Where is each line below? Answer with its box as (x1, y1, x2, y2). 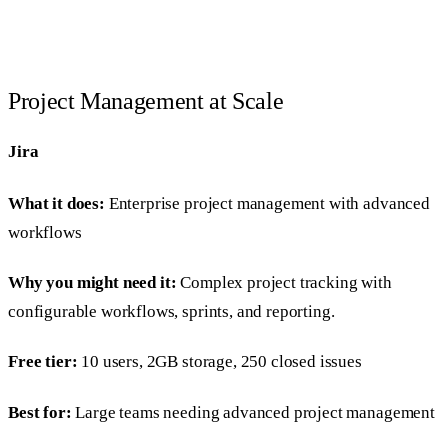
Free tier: (8, 352, 78, 372)
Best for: (8, 402, 72, 422)
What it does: (8, 193, 105, 213)
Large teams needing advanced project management (71, 402, 435, 422)
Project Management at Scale (8, 87, 284, 114)
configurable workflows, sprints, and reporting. (8, 302, 335, 322)
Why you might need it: (8, 273, 177, 293)
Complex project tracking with (176, 273, 392, 293)
